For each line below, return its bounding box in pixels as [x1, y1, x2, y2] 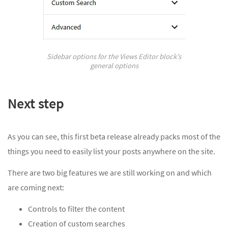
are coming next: [8, 182, 64, 192]
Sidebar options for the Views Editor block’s [47, 51, 181, 61]
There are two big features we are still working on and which [8, 167, 212, 178]
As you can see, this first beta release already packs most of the [8, 131, 220, 141]
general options [90, 61, 138, 70]
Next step [8, 94, 64, 113]
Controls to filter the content [28, 203, 125, 214]
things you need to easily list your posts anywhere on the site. [8, 146, 215, 156]
